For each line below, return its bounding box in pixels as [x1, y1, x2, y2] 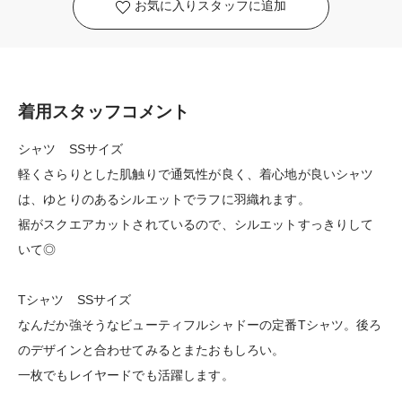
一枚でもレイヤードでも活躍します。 [18, 367, 234, 382]
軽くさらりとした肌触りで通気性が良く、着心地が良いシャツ [18, 166, 374, 181]
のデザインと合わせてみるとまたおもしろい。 [18, 342, 285, 357]
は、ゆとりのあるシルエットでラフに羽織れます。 [18, 191, 310, 206]
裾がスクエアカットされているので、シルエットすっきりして [18, 216, 374, 232]
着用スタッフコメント [18, 101, 190, 121]
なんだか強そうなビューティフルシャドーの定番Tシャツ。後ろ [18, 317, 382, 332]
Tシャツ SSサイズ [18, 292, 132, 307]
